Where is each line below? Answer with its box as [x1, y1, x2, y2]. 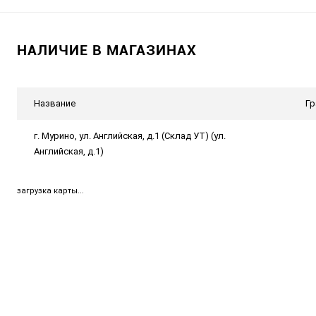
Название [34, 98, 75, 109]
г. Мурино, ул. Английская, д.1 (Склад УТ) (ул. [34, 130, 226, 141]
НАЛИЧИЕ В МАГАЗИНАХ [17, 40, 197, 59]
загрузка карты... [17, 186, 84, 195]
